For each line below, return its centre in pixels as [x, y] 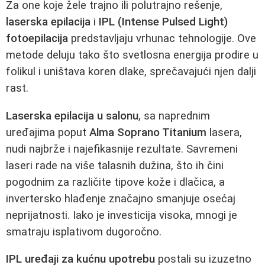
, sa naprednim [174, 116]
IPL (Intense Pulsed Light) [163, 22]
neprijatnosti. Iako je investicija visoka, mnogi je [122, 215]
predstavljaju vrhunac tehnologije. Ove [162, 38]
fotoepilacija [37, 38]
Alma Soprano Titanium [148, 132]
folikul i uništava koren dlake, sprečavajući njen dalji [131, 71]
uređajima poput [48, 132]
